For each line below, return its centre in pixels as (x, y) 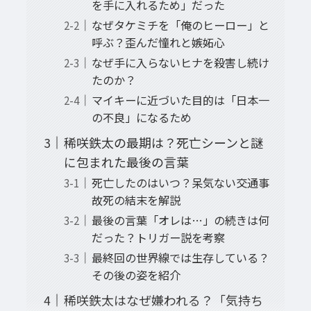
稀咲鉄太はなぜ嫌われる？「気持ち (163, 300)
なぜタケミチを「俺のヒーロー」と (180, 25)
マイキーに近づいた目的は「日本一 (180, 100)
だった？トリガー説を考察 (158, 238)
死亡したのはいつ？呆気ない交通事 (180, 183)
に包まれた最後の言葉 (126, 162)
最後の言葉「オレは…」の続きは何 (180, 220)
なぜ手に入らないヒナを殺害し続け (180, 63)
